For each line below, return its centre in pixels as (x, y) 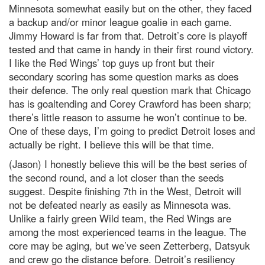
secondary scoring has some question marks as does (124, 76)
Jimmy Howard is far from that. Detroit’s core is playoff (128, 35)
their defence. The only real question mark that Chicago (130, 90)
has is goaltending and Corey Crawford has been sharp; (130, 104)
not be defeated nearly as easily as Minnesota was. (120, 205)
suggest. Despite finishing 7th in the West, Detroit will (125, 191)
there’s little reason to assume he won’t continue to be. (128, 117)
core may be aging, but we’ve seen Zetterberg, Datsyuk (129, 245)
